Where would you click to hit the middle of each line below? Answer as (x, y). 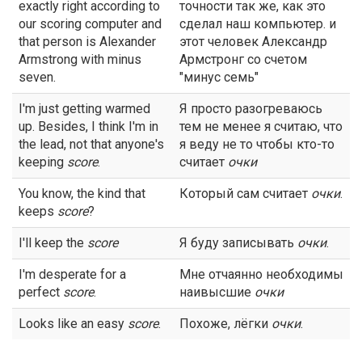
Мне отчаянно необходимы (261, 274)
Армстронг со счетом (243, 59)
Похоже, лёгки (225, 324)
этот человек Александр (253, 42)
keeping (43, 162)
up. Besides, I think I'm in (88, 126)
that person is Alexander (87, 42)
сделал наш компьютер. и (258, 24)
